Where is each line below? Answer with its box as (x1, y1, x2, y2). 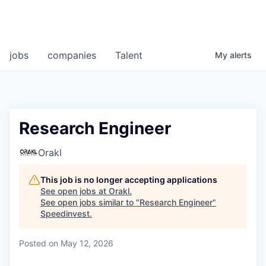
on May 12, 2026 (49, 238, 113, 249)
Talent (115, 49, 142, 62)
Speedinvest (40, 208, 90, 219)
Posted (19, 238, 46, 249)
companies (47, 49, 96, 62)
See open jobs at (40, 186, 109, 197)
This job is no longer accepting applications (40, 175, 217, 185)
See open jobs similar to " (40, 197, 140, 208)
